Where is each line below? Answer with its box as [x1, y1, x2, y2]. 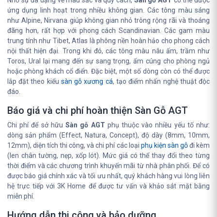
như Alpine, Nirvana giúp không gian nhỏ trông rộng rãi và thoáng [7, 16, 210, 24]
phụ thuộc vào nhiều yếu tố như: [105, 121, 210, 129]
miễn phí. [7, 192, 34, 200]
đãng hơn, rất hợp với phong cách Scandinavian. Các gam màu [7, 27, 210, 34]
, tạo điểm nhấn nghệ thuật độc [112, 77, 210, 85]
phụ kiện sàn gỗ [140, 141, 188, 149]
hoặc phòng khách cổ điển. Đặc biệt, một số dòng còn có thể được [7, 67, 210, 75]
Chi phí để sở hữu [7, 121, 66, 129]
